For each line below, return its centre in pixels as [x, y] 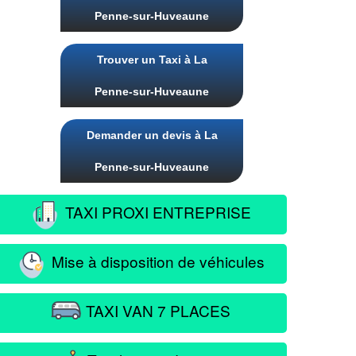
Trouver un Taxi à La [152, 60]
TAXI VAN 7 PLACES [156, 310]
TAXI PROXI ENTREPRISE [156, 211]
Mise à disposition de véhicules [156, 261]
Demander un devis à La [152, 135]
